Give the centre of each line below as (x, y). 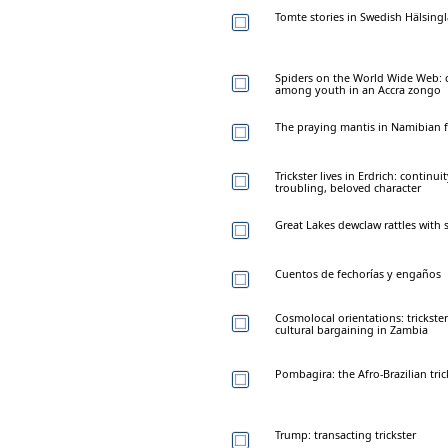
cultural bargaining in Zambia (351, 329)
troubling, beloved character (348, 187)
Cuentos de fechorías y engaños (358, 273)
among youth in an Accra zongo (358, 89)
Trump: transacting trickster (345, 434)
